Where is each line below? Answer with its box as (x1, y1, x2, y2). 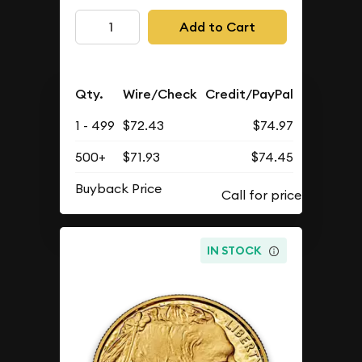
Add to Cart (179, 18, 255, 36)
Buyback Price (75, 180, 162, 197)
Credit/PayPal (205, 86, 294, 103)
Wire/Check (123, 86, 198, 103)
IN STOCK (207, 242, 263, 258)
